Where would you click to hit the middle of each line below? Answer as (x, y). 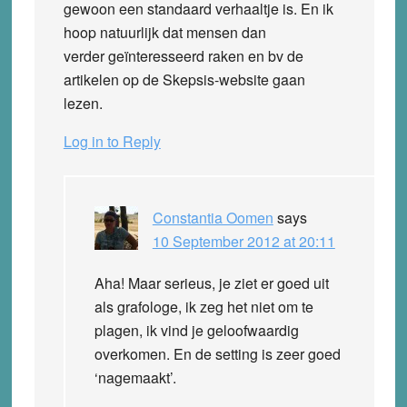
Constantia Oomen (213, 217)
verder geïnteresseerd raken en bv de (183, 55)
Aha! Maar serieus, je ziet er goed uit (211, 283)
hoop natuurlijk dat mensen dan (164, 32)
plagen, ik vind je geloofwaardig (196, 330)
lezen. (86, 103)
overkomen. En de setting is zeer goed (217, 353)
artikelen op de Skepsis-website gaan (184, 79)
